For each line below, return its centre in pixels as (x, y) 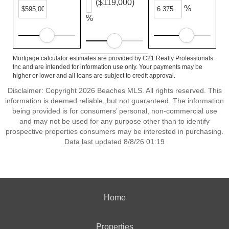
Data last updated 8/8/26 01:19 (114, 142)
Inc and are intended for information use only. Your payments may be (108, 67)
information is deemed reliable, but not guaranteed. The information (114, 101)
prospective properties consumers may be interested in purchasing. (114, 131)
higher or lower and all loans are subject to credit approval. (94, 76)
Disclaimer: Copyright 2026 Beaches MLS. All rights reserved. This (114, 90)
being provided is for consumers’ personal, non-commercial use (114, 111)
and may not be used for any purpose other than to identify (114, 121)
